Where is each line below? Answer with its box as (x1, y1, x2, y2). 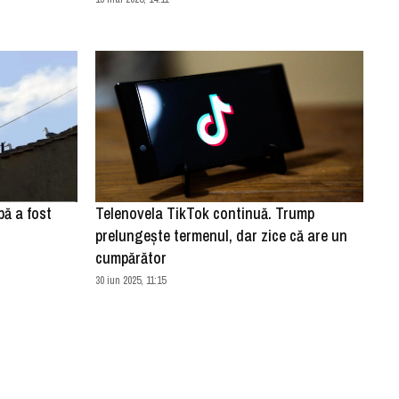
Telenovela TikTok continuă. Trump (94, 201, 314, 224)
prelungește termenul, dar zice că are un (94, 224, 347, 247)
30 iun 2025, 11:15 (94, 273, 166, 288)
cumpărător (94, 246, 167, 269)
